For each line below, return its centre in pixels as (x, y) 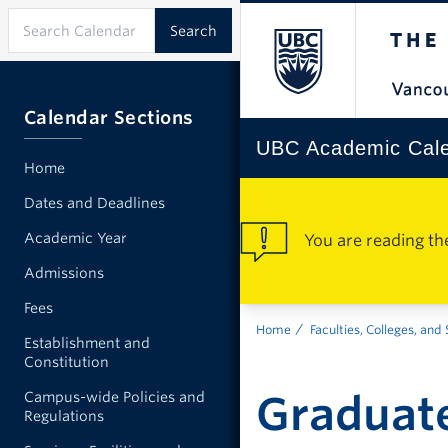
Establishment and (87, 343)
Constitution (66, 362)
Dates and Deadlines (94, 203)
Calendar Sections (109, 117)
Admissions (64, 273)
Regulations (64, 416)
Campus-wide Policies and (114, 397)
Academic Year (75, 238)
